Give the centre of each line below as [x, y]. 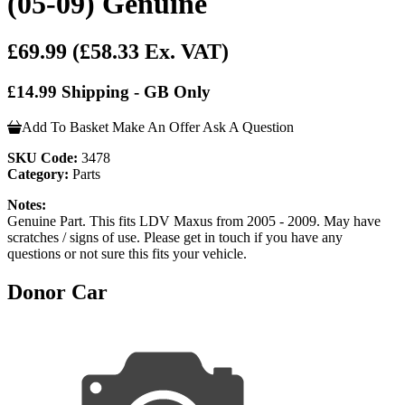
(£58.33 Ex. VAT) [151, 52]
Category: [38, 174]
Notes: [27, 204]
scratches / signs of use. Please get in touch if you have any [175, 237]
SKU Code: [42, 157]
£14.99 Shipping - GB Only [109, 92]
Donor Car [57, 292]
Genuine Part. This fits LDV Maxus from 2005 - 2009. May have [194, 221]
